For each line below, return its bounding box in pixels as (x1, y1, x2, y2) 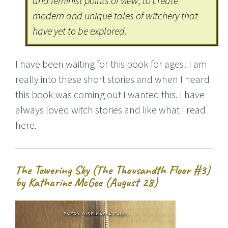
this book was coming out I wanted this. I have (15, 88, 205, 101)
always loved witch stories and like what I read (15, 103, 206, 117)
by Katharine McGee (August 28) (15, 175, 158, 190)
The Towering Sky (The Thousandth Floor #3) (15, 162, 210, 178)
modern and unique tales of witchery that (33, 9, 198, 22)
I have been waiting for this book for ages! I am (15, 58, 207, 71)
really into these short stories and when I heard (15, 73, 210, 86)
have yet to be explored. (33, 24, 127, 38)
